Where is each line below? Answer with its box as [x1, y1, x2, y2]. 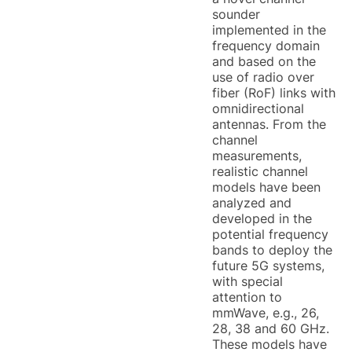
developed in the [212, 211, 312, 226]
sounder [212, 6, 260, 22]
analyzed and [212, 195, 291, 211]
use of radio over [212, 69, 314, 85]
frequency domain [212, 38, 320, 53]
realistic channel [212, 163, 308, 179]
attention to [212, 289, 282, 305]
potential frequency [212, 226, 328, 242]
